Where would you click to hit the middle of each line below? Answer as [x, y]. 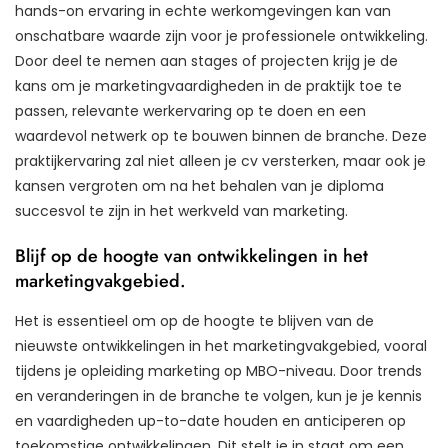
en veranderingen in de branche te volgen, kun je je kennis [218, 395]
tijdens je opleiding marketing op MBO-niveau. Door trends [218, 370]
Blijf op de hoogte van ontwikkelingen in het [191, 255]
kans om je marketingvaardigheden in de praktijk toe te [208, 85]
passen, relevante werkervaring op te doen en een [190, 110]
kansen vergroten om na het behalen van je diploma [199, 185]
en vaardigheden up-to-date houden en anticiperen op [210, 420]
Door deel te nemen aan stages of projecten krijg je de [206, 60]
